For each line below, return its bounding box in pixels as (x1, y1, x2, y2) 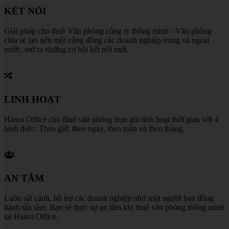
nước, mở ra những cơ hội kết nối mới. (4, 45, 128, 54)
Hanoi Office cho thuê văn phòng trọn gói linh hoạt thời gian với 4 (4, 114, 218, 124)
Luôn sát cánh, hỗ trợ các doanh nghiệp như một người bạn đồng (4, 194, 214, 203)
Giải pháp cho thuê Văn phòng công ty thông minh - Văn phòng (4, 27, 212, 36)
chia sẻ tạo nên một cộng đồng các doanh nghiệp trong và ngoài (4, 36, 210, 45)
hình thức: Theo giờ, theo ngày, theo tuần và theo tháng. (4, 124, 185, 133)
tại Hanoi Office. (4, 212, 58, 221)
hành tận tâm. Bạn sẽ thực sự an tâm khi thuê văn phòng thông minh (4, 203, 224, 212)
